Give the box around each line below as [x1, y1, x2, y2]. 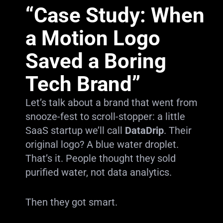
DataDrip [124, 124, 164, 136]
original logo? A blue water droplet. [25, 138, 179, 150]
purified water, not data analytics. [25, 166, 172, 178]
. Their [163, 124, 192, 136]
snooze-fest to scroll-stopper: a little [25, 111, 185, 122]
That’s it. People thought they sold [25, 152, 176, 164]
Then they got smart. [25, 196, 117, 208]
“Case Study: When [25, 3, 205, 27]
